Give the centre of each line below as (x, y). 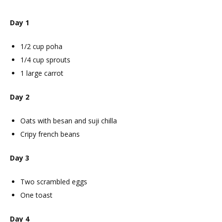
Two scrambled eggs (54, 182)
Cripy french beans (50, 134)
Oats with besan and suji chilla (69, 121)
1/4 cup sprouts (45, 60)
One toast (36, 195)
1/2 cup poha (41, 47)
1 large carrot (42, 73)
